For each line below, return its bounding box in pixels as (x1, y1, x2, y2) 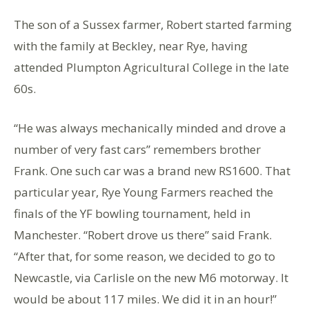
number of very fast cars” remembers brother (14, 141, 261, 157)
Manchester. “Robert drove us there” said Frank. (14, 226, 272, 243)
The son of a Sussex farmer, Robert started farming (14, 16, 292, 32)
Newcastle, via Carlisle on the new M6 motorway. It (14, 269, 288, 286)
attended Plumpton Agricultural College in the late (14, 59, 289, 75)
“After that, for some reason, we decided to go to (14, 248, 275, 264)
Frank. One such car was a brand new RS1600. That (14, 162, 290, 179)
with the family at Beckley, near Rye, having (14, 37, 248, 54)
